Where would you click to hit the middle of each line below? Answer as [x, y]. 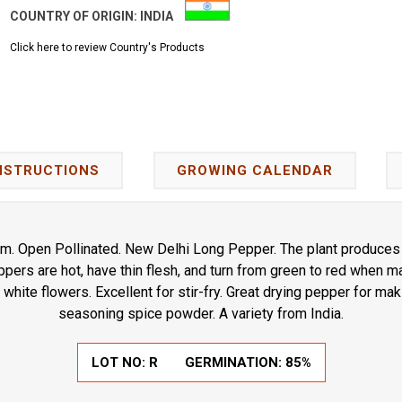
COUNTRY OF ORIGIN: [75, 17]
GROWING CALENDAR [254, 170]
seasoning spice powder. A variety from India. [201, 313]
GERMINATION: [235, 362]
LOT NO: [120, 362]
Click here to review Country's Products [108, 48]
